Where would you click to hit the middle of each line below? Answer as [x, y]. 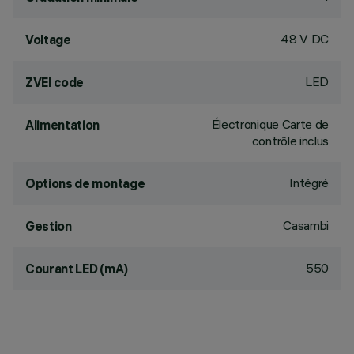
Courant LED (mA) [77, 269]
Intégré [309, 183]
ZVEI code [55, 82]
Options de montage [85, 183]
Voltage [48, 40]
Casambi [306, 225]
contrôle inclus [290, 141]
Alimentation [63, 125]
